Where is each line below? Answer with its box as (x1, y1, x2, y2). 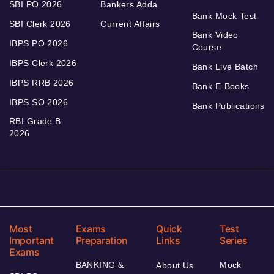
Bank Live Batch (191, 62, 258, 72)
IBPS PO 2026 (9, 39, 68, 49)
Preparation (75, 234, 128, 247)
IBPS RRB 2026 (9, 78, 74, 88)
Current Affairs (100, 19, 160, 29)
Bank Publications (191, 101, 265, 111)
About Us (156, 261, 194, 271)
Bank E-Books (191, 81, 250, 92)
